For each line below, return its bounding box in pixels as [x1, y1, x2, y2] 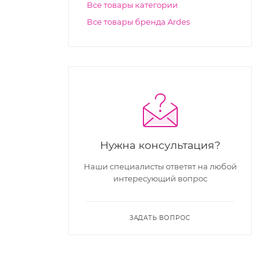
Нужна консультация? [99, 138, 221, 151]
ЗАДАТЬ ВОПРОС [129, 213, 191, 222]
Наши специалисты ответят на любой [83, 161, 237, 171]
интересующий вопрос [113, 173, 207, 183]
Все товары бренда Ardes [87, 16, 190, 27]
